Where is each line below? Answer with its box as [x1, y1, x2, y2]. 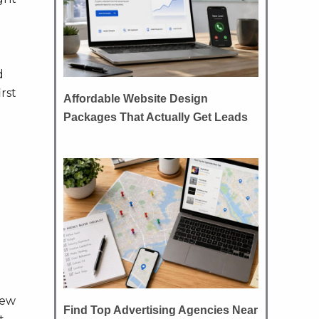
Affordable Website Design [63, 92, 208, 105]
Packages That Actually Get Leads [63, 110, 248, 123]
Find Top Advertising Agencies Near [63, 304, 258, 317]
